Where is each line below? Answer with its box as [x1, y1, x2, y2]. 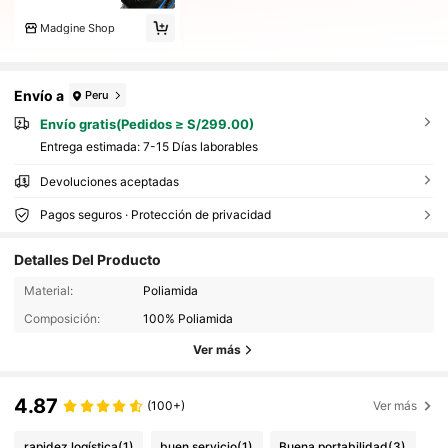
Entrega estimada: [39, 138, 143, 154]
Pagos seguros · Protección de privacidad [39, 206, 271, 222]
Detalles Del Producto [14, 251, 162, 269]
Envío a [14, 86, 65, 104]
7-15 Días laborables [142, 138, 258, 154]
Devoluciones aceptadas [39, 173, 179, 189]
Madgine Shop [39, 20, 115, 35]
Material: [23, 282, 73, 298]
